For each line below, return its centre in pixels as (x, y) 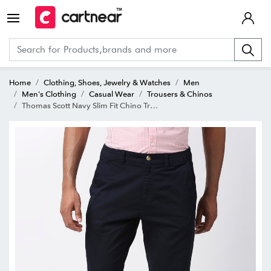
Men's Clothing (49, 93)
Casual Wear (112, 93)
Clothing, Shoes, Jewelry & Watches (107, 82)
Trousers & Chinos (180, 93)
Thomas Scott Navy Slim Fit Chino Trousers (86, 105)
